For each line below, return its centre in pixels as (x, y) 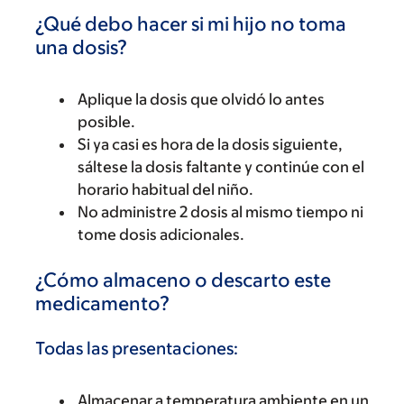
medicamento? (102, 303)
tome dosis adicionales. (161, 234)
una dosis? (81, 47)
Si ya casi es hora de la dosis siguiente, (210, 144)
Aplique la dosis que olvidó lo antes (201, 99)
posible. (106, 121)
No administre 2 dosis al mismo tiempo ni (220, 211)
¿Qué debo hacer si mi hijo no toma (191, 23)
